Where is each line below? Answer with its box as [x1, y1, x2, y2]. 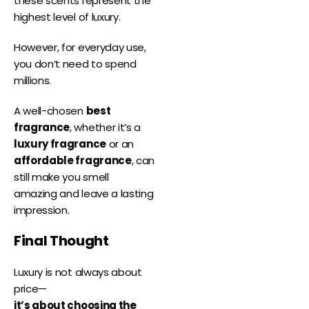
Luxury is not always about [14, 265, 142, 280]
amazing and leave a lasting [14, 186, 154, 201]
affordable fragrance [14, 153, 132, 168]
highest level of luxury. [14, 10, 121, 25]
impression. [14, 203, 70, 218]
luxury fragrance [14, 137, 106, 152]
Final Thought [14, 231, 109, 251]
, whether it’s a [70, 120, 141, 135]
